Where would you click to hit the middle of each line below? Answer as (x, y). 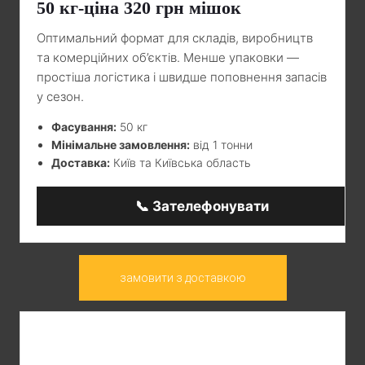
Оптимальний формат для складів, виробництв (175, 37)
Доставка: (81, 162)
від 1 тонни (221, 144)
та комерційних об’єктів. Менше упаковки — (168, 57)
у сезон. (60, 96)
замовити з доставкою (182, 277)
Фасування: (84, 126)
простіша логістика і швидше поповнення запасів (182, 77)
